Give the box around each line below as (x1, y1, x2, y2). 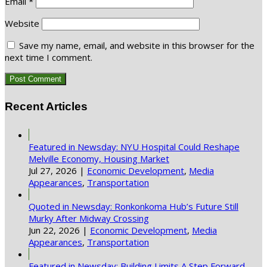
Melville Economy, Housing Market (29, 152, 169, 164)
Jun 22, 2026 (29, 223, 80, 236)
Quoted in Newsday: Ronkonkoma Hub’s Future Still (29, 200, 238, 212)
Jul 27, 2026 (29, 164, 77, 176)
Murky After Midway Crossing (29, 212, 149, 224)
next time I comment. (5, 51, 92, 64)
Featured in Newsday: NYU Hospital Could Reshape (29, 140, 240, 153)
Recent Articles (5, 100, 88, 113)
